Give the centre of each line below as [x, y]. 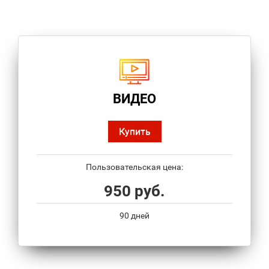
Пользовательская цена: [134, 167]
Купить [134, 131]
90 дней [134, 215]
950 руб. [134, 191]
